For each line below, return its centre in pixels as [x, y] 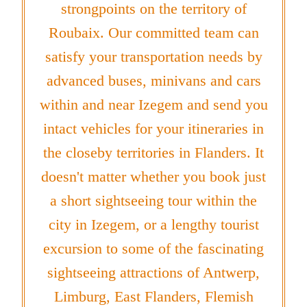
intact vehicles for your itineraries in [153, 129]
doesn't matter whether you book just [153, 177]
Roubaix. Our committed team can [153, 33]
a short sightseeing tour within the [153, 201]
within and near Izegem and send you [153, 105]
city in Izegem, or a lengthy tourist [153, 225]
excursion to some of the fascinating [153, 249]
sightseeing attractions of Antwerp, [153, 273]
